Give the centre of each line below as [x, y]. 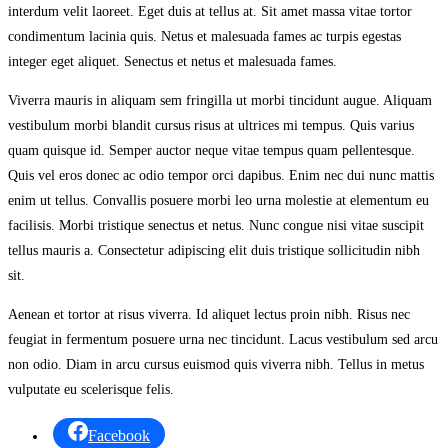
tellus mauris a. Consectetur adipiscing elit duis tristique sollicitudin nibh [214, 251]
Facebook [119, 436]
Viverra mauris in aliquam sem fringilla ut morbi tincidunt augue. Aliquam [220, 101]
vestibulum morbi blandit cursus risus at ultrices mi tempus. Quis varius [211, 126]
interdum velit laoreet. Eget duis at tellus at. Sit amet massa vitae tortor [210, 12]
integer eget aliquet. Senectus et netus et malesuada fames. [172, 62]
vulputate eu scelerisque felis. [91, 390]
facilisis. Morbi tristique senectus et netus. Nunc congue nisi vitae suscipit [216, 226]
